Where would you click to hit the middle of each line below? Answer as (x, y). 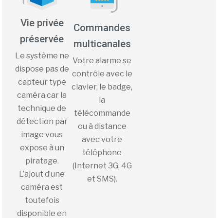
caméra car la (42, 95)
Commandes (102, 28)
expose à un (42, 148)
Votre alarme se (102, 61)
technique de (42, 109)
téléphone (102, 153)
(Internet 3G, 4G (102, 166)
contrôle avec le (102, 74)
